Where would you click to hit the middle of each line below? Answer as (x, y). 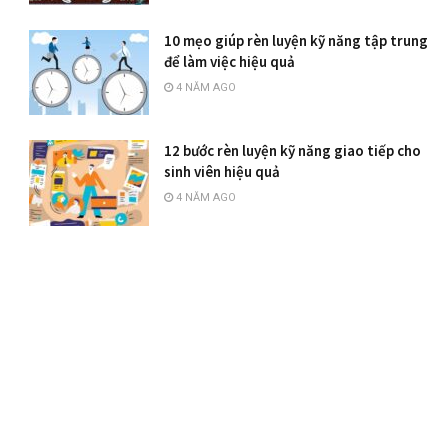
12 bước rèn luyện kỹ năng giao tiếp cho (293, 151)
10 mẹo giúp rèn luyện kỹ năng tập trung (296, 40)
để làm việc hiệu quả (230, 61)
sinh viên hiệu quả (222, 172)
